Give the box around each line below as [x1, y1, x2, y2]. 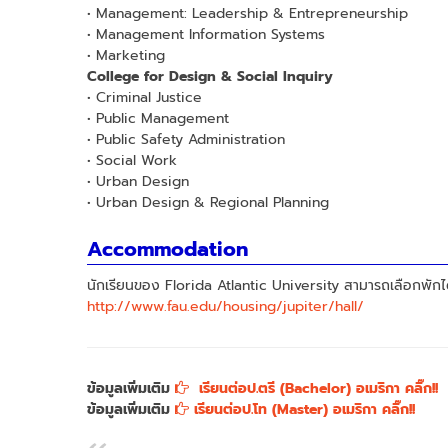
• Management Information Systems [87, 23, 325, 45]
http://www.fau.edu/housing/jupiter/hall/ [87, 295, 369, 317]
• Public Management [87, 107, 229, 129]
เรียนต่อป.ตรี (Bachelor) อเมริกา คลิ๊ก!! [189, 377, 438, 399]
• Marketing [87, 44, 165, 66]
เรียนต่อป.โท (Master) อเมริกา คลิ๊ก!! [189, 398, 415, 420]
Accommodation [87, 233, 248, 264]
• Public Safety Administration [87, 128, 285, 150]
